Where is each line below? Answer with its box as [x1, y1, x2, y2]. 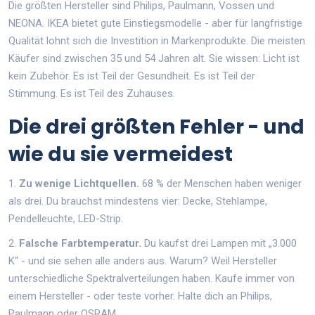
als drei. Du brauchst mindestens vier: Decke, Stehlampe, [8, 194, 267, 207]
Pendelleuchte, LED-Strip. [8, 212, 123, 225]
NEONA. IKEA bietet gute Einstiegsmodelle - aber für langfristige [8, 16, 302, 30]
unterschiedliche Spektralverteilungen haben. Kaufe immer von [8, 271, 295, 285]
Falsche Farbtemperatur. [19, 236, 141, 250]
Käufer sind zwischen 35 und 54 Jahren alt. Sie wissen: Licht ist [8, 51, 300, 65]
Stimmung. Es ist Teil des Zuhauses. [8, 86, 175, 100]
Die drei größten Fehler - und [8, 112, 304, 141]
